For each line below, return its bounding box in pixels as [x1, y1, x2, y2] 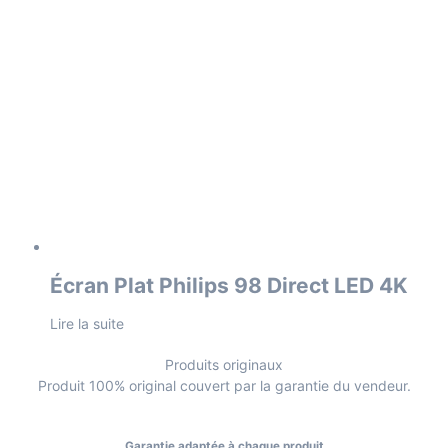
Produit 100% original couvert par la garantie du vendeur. [37, 377, 411, 395]
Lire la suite [50, 315, 124, 333]
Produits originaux [165, 356, 283, 374]
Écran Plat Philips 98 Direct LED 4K [50, 272, 407, 298]
